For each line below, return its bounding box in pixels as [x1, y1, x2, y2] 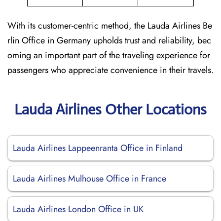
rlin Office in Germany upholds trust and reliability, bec [7, 34, 211, 47]
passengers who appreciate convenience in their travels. [7, 64, 214, 76]
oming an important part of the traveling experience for [7, 49, 210, 62]
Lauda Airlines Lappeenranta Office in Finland [13, 142, 183, 154]
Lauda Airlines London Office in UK [13, 203, 144, 216]
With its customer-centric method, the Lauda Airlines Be [7, 19, 212, 32]
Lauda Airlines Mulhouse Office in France [13, 172, 166, 185]
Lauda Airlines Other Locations [14, 100, 207, 118]
